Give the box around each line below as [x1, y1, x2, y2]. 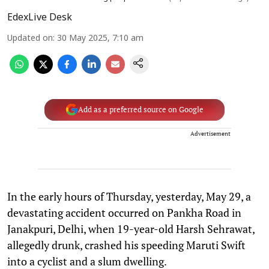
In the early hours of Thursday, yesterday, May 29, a [7, 189, 251, 204]
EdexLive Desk [7, 11, 72, 24]
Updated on [7, 33, 53, 44]
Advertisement [190, 129, 231, 138]
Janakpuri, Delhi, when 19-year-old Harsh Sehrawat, [7, 221, 255, 236]
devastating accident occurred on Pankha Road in [7, 205, 241, 220]
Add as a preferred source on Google [77, 104, 204, 115]
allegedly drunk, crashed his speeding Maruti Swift [7, 237, 246, 252]
